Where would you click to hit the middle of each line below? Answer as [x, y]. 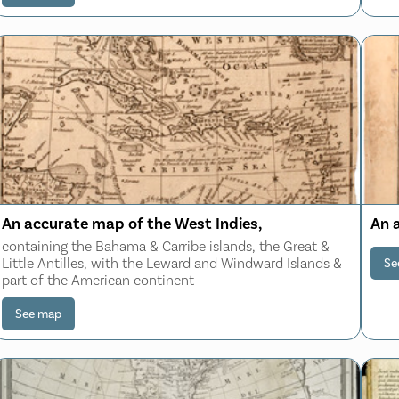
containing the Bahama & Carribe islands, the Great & [166, 246]
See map [39, 313]
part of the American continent [98, 280]
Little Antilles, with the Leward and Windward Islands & [172, 263]
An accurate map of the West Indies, [132, 223]
